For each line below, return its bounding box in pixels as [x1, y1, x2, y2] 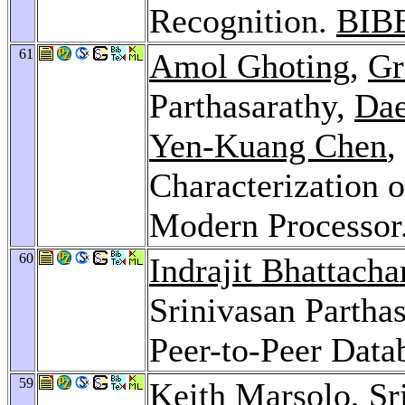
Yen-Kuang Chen [149, 126, 387, 165]
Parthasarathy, [149, 86, 354, 125]
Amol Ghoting [149, 46, 350, 85]
